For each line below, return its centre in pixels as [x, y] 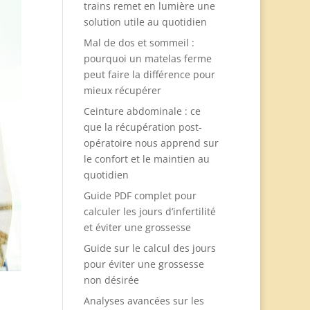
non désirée [111, 280]
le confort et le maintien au [146, 159]
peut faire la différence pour [149, 74]
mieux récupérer [122, 90]
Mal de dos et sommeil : [139, 43]
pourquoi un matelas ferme [147, 58]
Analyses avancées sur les [144, 301]
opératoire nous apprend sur [151, 143]
